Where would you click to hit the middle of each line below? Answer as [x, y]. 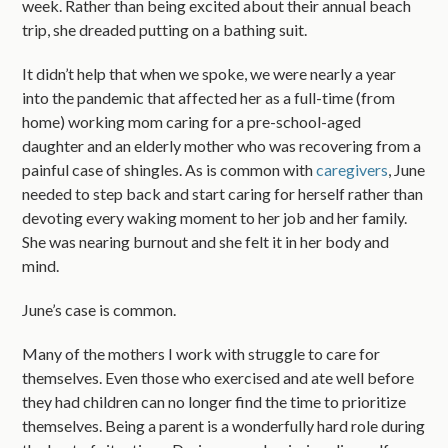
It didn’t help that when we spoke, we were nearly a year [209, 73]
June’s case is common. [99, 309]
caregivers [352, 169]
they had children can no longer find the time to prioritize [214, 401]
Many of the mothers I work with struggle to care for [201, 353]
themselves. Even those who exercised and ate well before [218, 377]
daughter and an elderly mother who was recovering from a [222, 145]
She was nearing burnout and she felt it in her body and [206, 241]
